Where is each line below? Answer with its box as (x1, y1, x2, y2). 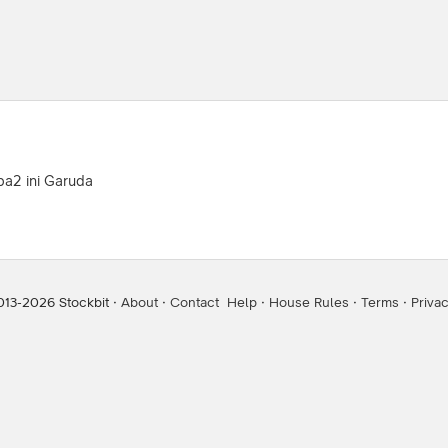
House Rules (269, 296, 349, 310)
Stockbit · (55, 296, 117, 310)
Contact (170, 296, 219, 310)
